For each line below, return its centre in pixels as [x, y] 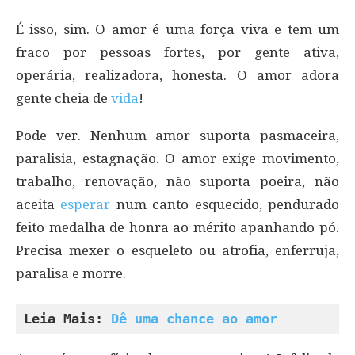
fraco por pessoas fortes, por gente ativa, [177, 52]
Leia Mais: [67, 318]
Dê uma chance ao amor [194, 318]
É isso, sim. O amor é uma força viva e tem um [177, 29]
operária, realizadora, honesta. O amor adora [177, 75]
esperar [86, 204]
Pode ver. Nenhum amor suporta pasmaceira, [177, 135]
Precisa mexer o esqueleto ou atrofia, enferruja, [177, 250]
